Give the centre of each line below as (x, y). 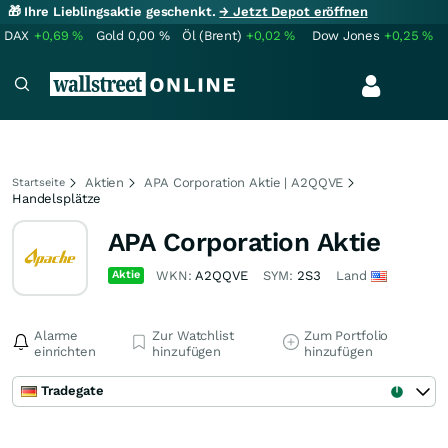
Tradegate (72, 390)
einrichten (65, 351)
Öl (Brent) (212, 35)
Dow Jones (346, 35)
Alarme (56, 335)
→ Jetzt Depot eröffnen (293, 11)
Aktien (105, 182)
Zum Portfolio (346, 335)
